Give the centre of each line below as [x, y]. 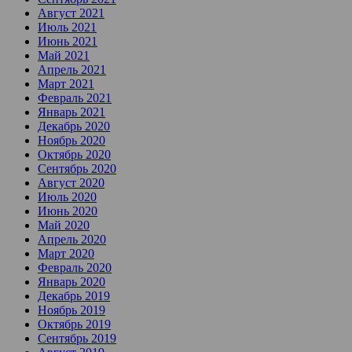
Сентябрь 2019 [77, 339]
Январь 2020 [71, 282]
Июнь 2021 [68, 42]
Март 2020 [66, 254]
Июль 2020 [67, 197]
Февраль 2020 [75, 268]
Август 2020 [71, 183]
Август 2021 [71, 13]
